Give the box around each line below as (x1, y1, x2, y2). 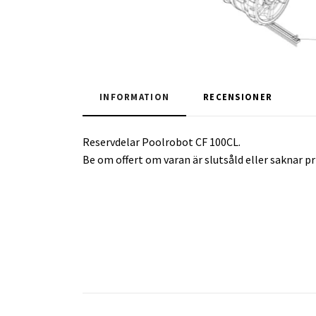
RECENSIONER (203, 90, 273, 102)
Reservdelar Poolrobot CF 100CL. (83, 134, 241, 149)
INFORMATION (99, 90, 170, 102)
